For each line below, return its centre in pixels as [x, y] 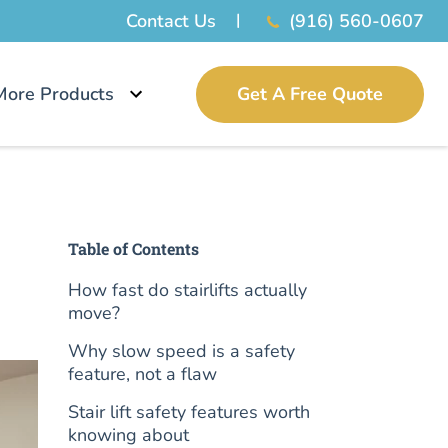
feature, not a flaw [143, 374]
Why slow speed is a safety [182, 351]
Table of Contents [134, 248]
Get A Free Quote [310, 93]
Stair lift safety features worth [189, 412]
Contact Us [170, 21]
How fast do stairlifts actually [188, 290]
